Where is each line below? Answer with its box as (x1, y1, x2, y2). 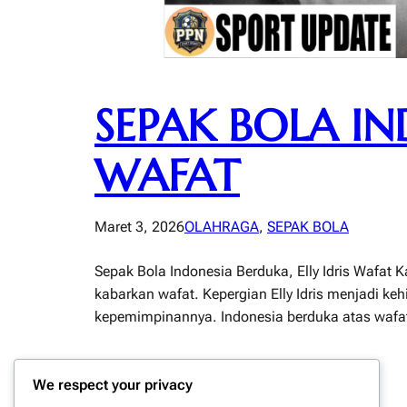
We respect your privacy (33, 376, 193, 394)
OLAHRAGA (184, 218, 259, 236)
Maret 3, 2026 (94, 218, 184, 236)
